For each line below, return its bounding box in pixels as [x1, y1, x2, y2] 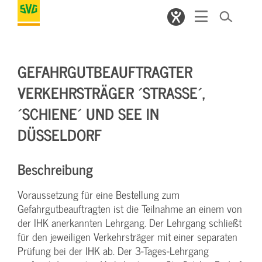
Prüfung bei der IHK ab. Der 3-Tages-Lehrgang [18, 242, 209, 259]
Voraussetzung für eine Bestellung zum [18, 186, 180, 203]
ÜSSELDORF [18, 122, 94, 147]
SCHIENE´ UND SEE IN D [18, 101, 159, 126]
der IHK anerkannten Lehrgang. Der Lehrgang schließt [18, 214, 242, 231]
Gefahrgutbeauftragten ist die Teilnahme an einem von [18, 200, 242, 217]
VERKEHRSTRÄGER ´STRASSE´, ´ [18, 80, 206, 105]
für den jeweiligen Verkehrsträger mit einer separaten [18, 228, 237, 245]
